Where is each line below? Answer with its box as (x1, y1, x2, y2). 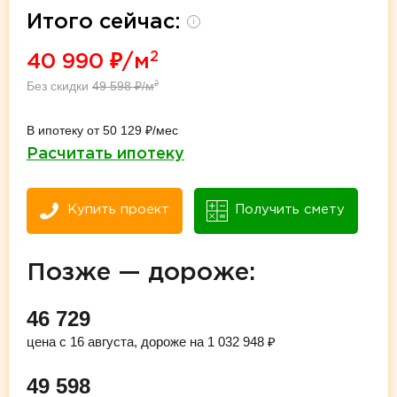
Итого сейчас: (27, 12, 187, 32)
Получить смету (235, 203, 345, 215)
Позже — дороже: (27, 261, 255, 284)
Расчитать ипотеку (27, 146, 184, 161)
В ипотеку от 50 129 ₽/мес (27, 122, 178, 137)
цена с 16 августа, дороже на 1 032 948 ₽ (27, 333, 276, 349)
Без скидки (27, 78, 92, 93)
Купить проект (67, 203, 169, 215)
